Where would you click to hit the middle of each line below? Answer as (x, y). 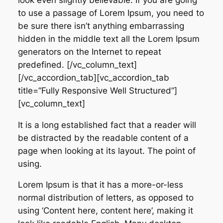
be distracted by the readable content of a (103, 138)
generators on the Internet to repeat (89, 52)
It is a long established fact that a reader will (107, 125)
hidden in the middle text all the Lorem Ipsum (109, 39)
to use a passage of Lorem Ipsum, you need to (111, 13)
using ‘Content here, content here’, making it (105, 211)
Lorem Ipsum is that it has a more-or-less (100, 185)
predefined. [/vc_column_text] (77, 64)
